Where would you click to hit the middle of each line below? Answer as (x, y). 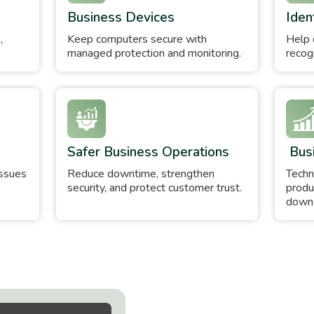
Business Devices (121, 17)
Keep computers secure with (137, 39)
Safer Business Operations (148, 152)
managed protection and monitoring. (154, 53)
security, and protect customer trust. (154, 187)
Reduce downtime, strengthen (141, 173)
